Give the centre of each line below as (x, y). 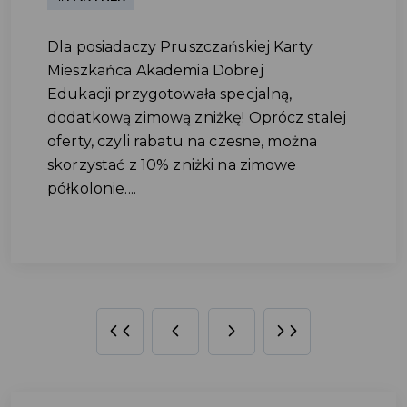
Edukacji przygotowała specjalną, (170, 94)
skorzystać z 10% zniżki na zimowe (172, 165)
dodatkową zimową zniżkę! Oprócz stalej (197, 118)
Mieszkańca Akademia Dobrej (155, 70)
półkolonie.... (92, 189)
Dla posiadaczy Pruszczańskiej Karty (180, 47)
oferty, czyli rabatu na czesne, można (183, 141)
